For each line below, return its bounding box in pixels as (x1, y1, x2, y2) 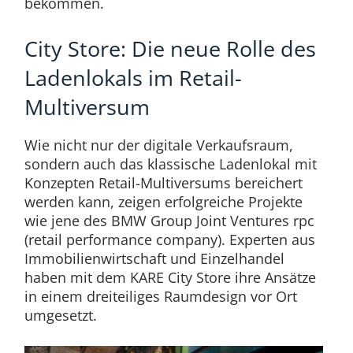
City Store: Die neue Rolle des (24, 33, 316, 63)
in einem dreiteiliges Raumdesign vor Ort (24, 286, 297, 306)
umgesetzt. (24, 305, 97, 325)
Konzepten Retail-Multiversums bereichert (24, 173, 303, 192)
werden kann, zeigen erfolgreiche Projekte (24, 191, 303, 211)
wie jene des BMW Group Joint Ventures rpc (24, 210, 314, 230)
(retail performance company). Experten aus (24, 229, 315, 249)
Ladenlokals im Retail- (24, 62, 242, 92)
